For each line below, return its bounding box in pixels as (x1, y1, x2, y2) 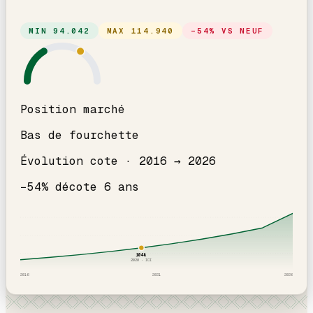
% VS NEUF (209, 25, 265, 36)
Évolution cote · (20, 153, 139, 168)
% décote (41, 179, 104, 194)
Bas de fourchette (20, 127, 139, 143)
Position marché (20, 101, 125, 117)
